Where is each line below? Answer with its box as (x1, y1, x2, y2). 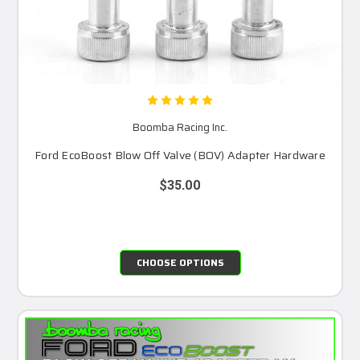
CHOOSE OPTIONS (136, 254, 224, 270)
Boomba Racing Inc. (133, 118, 227, 136)
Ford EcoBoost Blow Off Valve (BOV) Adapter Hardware (35, 145, 325, 164)
